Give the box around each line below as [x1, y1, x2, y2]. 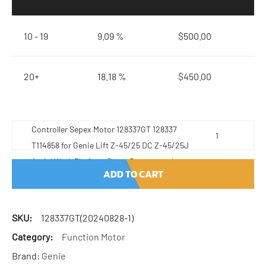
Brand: [12, 250, 42, 261]
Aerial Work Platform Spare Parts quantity [31, 156, 180, 166]
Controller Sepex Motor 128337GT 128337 [31, 124, 177, 134]
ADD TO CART [103, 167, 163, 181]
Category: [12, 231, 53, 242]
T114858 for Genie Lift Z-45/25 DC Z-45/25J [31, 140, 189, 150]
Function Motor [62, 231, 125, 242]
